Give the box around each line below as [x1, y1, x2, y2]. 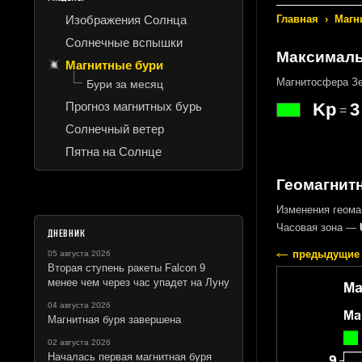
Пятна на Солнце [65, 144, 162, 158]
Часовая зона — [276, 221, 360, 234]
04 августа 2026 [48, 300, 111, 309]
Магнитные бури [65, 57, 163, 72]
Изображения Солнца [65, 12, 187, 27]
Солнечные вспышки [65, 35, 183, 49]
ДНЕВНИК [48, 226, 86, 240]
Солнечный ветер [65, 121, 164, 136]
